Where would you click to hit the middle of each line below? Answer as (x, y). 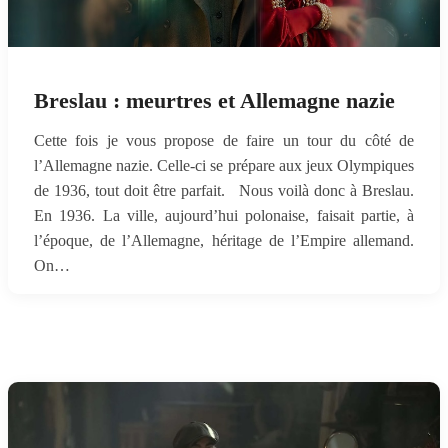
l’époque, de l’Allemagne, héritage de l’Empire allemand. (224, 240)
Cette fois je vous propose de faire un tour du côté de (224, 140)
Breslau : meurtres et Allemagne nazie (214, 101)
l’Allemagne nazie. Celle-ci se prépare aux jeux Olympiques (224, 165)
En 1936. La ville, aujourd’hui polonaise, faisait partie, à (224, 215)
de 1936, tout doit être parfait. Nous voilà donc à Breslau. (224, 190)
